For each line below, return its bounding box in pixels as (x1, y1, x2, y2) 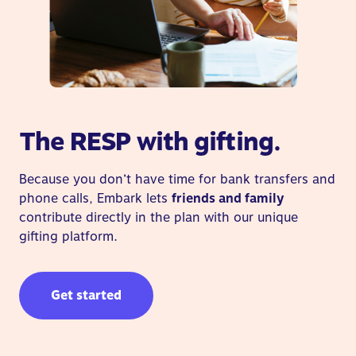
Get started (51, 288, 122, 304)
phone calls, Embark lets (19, 191, 172, 207)
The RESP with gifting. (19, 126, 281, 157)
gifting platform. (19, 229, 118, 245)
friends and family (172, 191, 284, 207)
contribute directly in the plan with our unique (19, 210, 298, 226)
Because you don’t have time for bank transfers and (19, 172, 335, 188)
